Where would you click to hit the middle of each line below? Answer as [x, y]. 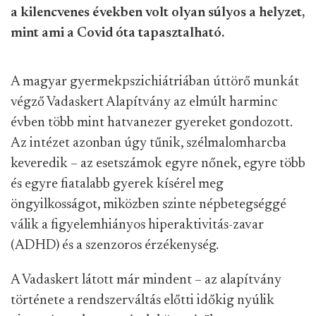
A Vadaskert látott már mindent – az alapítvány [146, 280]
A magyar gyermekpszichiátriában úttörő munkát [155, 82]
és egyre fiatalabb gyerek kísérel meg [117, 184]
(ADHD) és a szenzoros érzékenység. [115, 245]
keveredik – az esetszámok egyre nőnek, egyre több [158, 164]
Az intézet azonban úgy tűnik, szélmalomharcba [148, 143]
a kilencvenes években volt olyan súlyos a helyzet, [158, 13]
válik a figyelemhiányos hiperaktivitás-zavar [137, 225]
